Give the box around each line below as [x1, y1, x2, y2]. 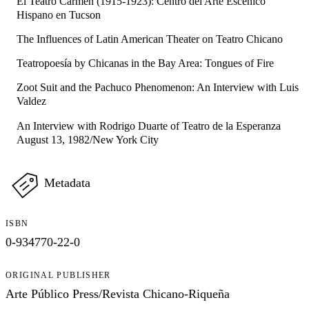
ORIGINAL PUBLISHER [6, 270, 111, 280]
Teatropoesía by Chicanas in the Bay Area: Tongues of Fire [17, 57, 274, 70]
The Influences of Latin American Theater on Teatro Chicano [17, 33, 283, 46]
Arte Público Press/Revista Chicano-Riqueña [6, 286, 230, 301]
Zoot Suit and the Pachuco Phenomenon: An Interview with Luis [17, 81, 299, 94]
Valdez [17, 95, 46, 108]
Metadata [44, 175, 90, 190]
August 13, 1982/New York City [17, 133, 159, 146]
